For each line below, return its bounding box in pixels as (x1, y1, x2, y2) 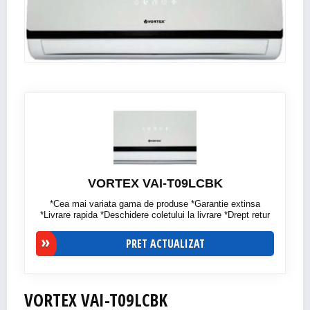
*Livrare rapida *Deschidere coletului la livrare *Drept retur (40, 210, 270, 221)
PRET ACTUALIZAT (126, 236, 205, 252)
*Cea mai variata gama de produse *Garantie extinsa (50, 199, 260, 210)
